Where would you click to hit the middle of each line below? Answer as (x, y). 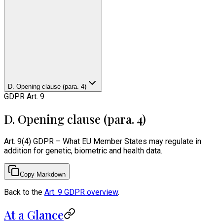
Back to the (24, 192)
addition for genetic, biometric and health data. (83, 150)
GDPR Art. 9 (24, 96)
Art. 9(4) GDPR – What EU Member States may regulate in (103, 141)
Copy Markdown (43, 174)
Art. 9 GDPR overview (81, 192)
